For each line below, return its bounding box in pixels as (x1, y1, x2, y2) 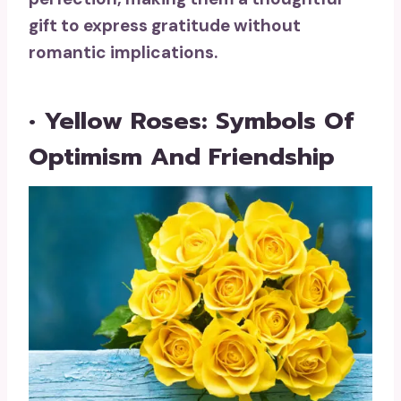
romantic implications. (29, 41, 218, 64)
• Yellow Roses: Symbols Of (29, 102, 354, 139)
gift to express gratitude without (29, 14, 301, 38)
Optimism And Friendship (29, 138, 335, 175)
